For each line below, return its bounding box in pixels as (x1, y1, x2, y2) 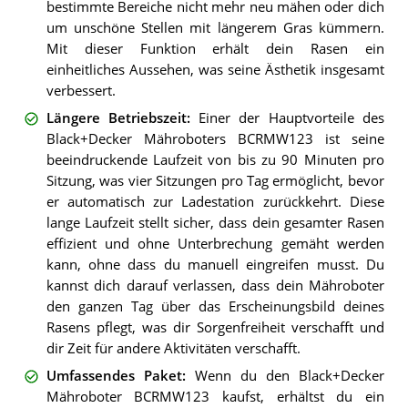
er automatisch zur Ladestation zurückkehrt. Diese (46, 192, 384, 210)
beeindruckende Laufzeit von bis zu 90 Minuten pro (46, 150, 384, 168)
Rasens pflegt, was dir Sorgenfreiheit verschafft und (46, 318, 384, 336)
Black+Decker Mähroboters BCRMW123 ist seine (46, 129, 384, 148)
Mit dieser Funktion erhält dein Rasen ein (46, 39, 384, 57)
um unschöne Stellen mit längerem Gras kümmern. (46, 18, 384, 36)
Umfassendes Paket (46, 367, 182, 385)
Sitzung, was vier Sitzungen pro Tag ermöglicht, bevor (46, 171, 384, 189)
